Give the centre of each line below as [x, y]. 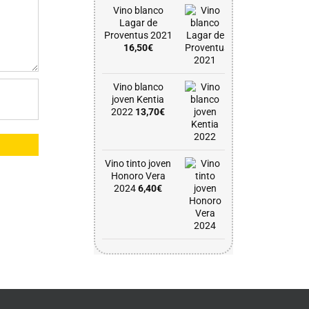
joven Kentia [138, 99]
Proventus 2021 [138, 35]
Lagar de [138, 23]
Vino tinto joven [138, 163]
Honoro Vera [138, 176]
